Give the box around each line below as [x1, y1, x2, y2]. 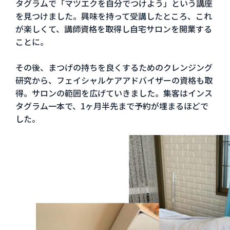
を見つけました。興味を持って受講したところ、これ [15, 9, 212, 22]
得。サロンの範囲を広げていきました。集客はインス [15, 86, 213, 99]
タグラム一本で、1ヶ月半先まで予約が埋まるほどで [15, 99, 208, 112]
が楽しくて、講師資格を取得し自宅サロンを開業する [15, 22, 212, 35]
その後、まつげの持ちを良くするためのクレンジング [15, 61, 213, 73]
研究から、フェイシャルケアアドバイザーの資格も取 [15, 73, 213, 86]
